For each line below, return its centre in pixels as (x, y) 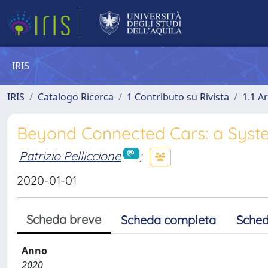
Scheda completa (168, 220)
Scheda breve (64, 219)
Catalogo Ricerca (76, 97)
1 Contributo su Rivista (178, 97)
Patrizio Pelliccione (70, 156)
